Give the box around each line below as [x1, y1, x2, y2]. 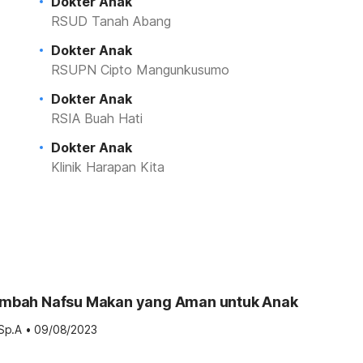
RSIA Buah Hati [50, 110, 143, 126]
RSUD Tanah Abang [50, 13, 171, 29]
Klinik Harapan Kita [50, 159, 164, 175]
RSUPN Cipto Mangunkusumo [50, 62, 229, 78]
